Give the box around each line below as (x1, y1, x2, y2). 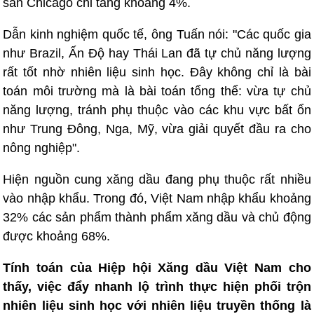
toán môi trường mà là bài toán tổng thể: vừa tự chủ (3, 84, 311, 98)
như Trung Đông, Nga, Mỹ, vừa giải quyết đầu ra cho (3, 122, 311, 136)
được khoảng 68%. (3, 229, 111, 243)
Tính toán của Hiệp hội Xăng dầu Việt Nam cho (3, 261, 311, 275)
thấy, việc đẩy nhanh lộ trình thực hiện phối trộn (3, 280, 311, 294)
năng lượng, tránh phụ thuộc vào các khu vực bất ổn (3, 103, 311, 117)
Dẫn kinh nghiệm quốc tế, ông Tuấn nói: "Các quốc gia (3, 27, 311, 41)
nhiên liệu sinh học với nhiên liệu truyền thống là (3, 299, 311, 313)
